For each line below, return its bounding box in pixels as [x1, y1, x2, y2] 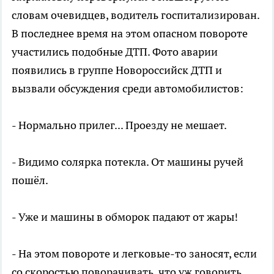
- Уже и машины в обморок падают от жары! [12, 210, 238, 224]
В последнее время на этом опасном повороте [12, 26, 248, 41]
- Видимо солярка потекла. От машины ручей [12, 155, 243, 169]
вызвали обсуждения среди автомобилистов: [12, 81, 243, 96]
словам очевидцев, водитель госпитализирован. [12, 8, 259, 23]
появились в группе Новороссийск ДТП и [12, 63, 222, 78]
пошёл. [12, 173, 48, 188]
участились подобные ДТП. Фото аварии [12, 45, 218, 59]
